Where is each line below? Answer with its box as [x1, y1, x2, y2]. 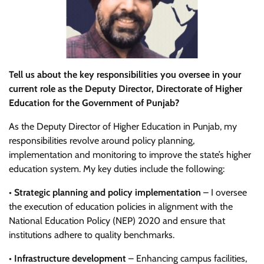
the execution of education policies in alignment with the [9, 200, 233, 212]
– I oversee [203, 186, 247, 198]
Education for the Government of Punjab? [9, 97, 179, 108]
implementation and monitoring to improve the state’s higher [9, 148, 251, 160]
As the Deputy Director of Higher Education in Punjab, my [9, 120, 237, 132]
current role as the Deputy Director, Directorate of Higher [9, 82, 242, 94]
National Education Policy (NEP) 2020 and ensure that [9, 214, 225, 226]
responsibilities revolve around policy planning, [9, 134, 194, 146]
